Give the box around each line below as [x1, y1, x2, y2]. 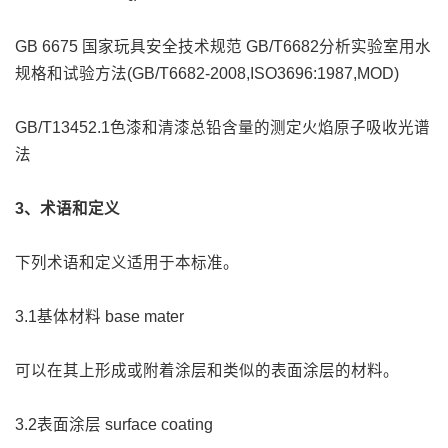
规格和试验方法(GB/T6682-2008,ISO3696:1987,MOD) [14, 64, 399, 82]
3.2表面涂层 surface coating [14, 415, 213, 433]
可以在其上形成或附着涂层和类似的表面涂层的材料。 [14, 361, 399, 379]
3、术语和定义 [14, 199, 120, 217]
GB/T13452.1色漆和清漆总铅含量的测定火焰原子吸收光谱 [14, 118, 430, 136]
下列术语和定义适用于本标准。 [14, 253, 239, 271]
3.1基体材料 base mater [14, 307, 184, 325]
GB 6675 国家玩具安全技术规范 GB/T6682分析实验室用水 [14, 37, 431, 55]
